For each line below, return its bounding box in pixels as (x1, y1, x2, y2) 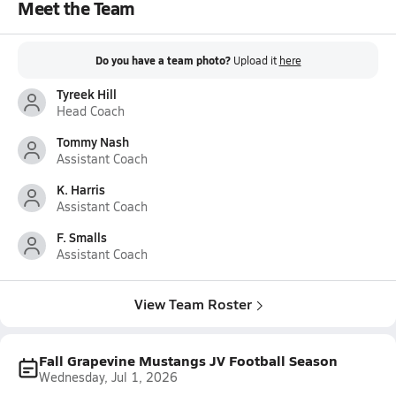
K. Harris (57, 180, 105, 198)
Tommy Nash (57, 133, 129, 150)
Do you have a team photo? (95, 53, 231, 68)
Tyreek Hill (57, 85, 117, 103)
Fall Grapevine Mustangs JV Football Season (39, 350, 338, 370)
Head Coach (57, 103, 125, 119)
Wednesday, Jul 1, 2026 (39, 369, 178, 385)
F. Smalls (57, 228, 107, 246)
